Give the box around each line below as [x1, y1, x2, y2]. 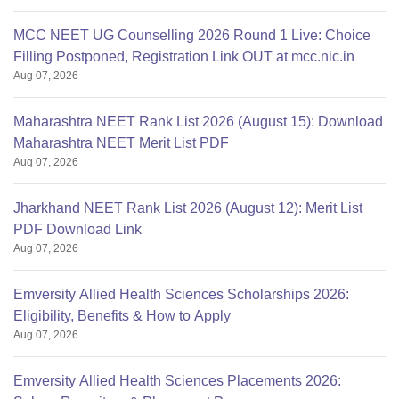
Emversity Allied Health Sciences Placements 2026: [13, 373, 341, 388]
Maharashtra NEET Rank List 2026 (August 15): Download [13, 114, 383, 129]
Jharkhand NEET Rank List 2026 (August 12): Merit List [13, 200, 362, 216]
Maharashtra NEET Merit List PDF [13, 135, 229, 151]
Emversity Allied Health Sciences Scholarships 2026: [13, 287, 349, 302]
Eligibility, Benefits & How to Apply [13, 308, 231, 323]
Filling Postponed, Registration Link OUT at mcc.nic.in [13, 49, 354, 64]
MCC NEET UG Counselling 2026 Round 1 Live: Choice [13, 28, 370, 43]
